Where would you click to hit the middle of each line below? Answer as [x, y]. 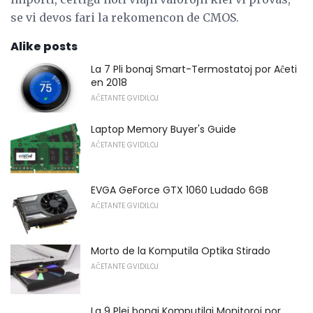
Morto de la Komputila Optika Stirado [181, 250]
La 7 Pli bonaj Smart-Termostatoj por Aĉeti [194, 69]
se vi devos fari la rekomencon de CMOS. [125, 17]
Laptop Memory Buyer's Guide [163, 130]
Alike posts [44, 46]
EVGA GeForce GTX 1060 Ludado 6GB [180, 190]
